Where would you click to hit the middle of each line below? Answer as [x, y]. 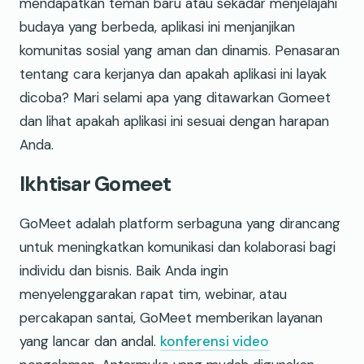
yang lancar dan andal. [90, 341]
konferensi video [214, 341]
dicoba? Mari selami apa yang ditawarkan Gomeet [175, 97]
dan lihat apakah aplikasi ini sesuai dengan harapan [174, 121]
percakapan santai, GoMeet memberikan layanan [171, 317]
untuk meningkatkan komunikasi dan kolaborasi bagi [178, 247]
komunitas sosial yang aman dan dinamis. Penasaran [180, 50]
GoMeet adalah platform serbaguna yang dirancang [180, 223]
